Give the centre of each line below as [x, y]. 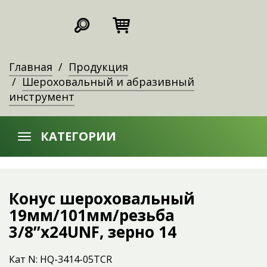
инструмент [42, 97]
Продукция [98, 67]
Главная [31, 67]
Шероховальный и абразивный [108, 82]
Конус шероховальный [102, 198]
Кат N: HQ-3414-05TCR [60, 259]
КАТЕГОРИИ [78, 136]
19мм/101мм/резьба [92, 215]
